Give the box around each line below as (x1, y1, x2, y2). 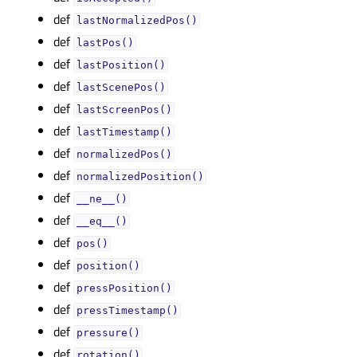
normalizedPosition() (76, 171, 204, 182)
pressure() (76, 327, 140, 339)
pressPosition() (76, 282, 172, 294)
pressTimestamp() (76, 304, 178, 316)
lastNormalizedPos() (76, 14, 198, 26)
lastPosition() (76, 59, 166, 71)
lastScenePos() (76, 81, 166, 93)
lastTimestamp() (76, 126, 172, 138)
